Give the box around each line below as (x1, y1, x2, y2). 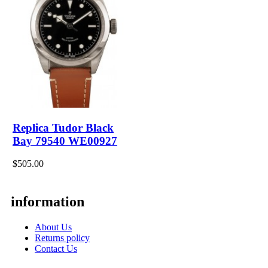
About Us (35, 221, 72, 232)
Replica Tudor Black (13, 121, 114, 134)
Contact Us (35, 243, 77, 254)
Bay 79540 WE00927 (13, 134, 117, 147)
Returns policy (35, 232, 90, 243)
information (11, 193, 84, 209)
